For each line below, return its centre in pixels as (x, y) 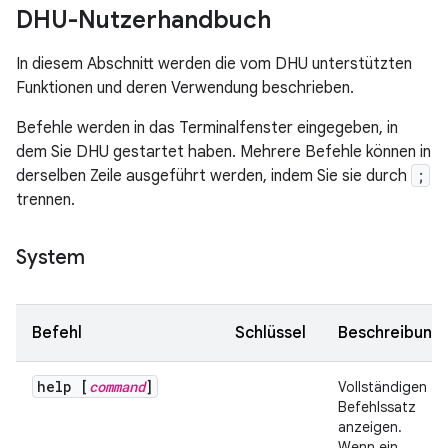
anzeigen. (370, 427)
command (117, 387)
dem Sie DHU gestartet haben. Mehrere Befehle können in (223, 152)
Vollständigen (382, 387)
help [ (63, 387)
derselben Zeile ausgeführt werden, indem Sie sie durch (213, 176)
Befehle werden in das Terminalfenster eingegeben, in (207, 128)
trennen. (45, 200)
